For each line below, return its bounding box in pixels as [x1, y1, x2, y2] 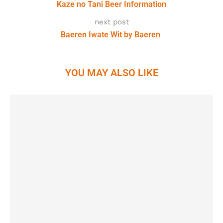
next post [94, 17, 129, 26]
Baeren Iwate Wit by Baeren [61, 29, 162, 39]
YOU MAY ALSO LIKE [65, 66, 158, 79]
